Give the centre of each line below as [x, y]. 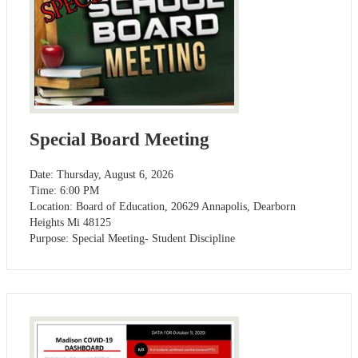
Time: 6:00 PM [64, 190]
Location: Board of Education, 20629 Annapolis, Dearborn [163, 206]
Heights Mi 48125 [70, 222]
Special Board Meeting [119, 140]
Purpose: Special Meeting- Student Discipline [132, 238]
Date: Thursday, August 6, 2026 [101, 174]
